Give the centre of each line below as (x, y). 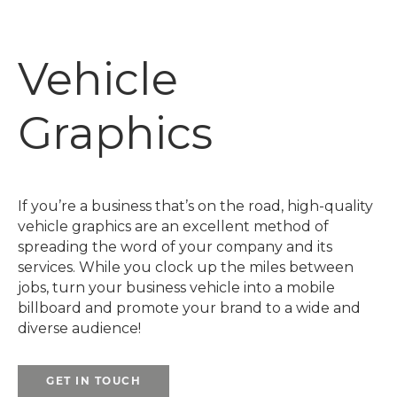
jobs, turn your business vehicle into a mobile (176, 287)
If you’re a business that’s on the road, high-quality (195, 206)
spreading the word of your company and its (175, 246)
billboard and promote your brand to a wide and (189, 307)
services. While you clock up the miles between (186, 267)
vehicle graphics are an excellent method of (173, 226)
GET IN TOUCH (93, 380)
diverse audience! (79, 328)
